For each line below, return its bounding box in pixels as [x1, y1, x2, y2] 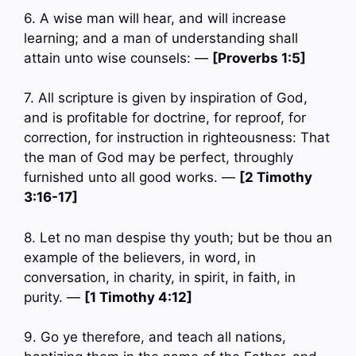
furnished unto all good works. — [24, 169, 239, 186]
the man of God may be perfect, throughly [24, 149, 293, 166]
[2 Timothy [239, 169, 312, 186]
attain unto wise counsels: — [24, 49, 212, 66]
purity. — [24, 288, 84, 305]
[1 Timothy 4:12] [84, 288, 192, 305]
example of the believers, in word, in [24, 249, 256, 265]
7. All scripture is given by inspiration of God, [24, 90, 308, 106]
